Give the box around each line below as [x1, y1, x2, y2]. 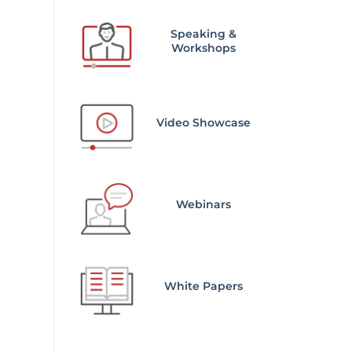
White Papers [164, 279, 244, 294]
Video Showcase [156, 115, 251, 130]
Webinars [176, 197, 232, 212]
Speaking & [170, 27, 237, 42]
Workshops [171, 41, 236, 56]
